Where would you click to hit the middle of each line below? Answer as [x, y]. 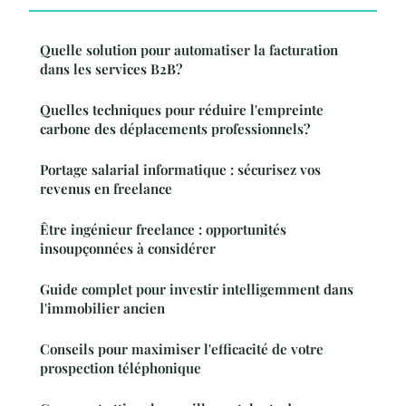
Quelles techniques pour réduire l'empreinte [182, 110]
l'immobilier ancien [102, 309]
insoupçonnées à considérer [128, 249]
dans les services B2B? [111, 69]
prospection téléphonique [121, 368]
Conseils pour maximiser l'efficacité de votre [182, 349]
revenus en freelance [106, 189]
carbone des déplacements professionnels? [175, 129]
